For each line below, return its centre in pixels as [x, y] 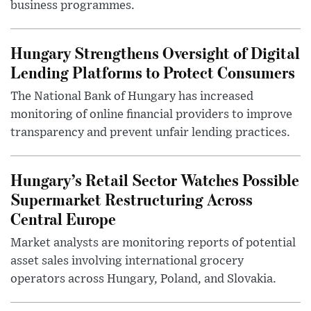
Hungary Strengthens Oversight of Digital [155, 52]
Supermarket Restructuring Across [132, 199]
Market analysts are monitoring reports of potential [153, 243]
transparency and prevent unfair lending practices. [150, 132]
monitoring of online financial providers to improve [151, 114]
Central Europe [63, 218]
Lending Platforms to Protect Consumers [153, 72]
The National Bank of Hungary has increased [132, 96]
